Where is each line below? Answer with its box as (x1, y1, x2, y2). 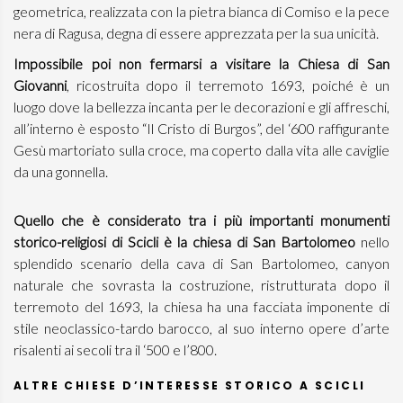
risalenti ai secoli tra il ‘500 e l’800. (13, 341, 219, 358)
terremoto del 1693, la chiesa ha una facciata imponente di (13, 298, 390, 315)
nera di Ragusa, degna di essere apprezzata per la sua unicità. (13, 24, 379, 41)
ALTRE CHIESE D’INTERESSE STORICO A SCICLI (13, 378, 366, 393)
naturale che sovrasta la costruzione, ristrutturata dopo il (13, 276, 390, 293)
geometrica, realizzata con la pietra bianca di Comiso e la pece (13, 3, 390, 20)
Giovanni (13, 76, 67, 94)
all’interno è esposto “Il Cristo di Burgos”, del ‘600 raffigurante (13, 120, 390, 137)
